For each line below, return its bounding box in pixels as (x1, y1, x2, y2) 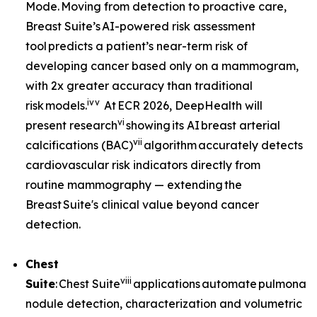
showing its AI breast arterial (125, 118, 280, 132)
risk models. (25, 98, 87, 113)
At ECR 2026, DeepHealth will (100, 98, 263, 113)
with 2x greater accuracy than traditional (25, 79, 253, 93)
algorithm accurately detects (142, 138, 303, 152)
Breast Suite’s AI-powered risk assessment (25, 19, 255, 33)
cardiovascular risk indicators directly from (25, 158, 260, 172)
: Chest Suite (55, 277, 120, 291)
